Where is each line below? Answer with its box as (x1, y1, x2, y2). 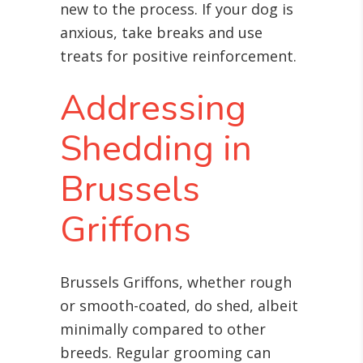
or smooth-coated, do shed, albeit (60, 296, 298, 316)
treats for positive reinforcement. (60, 46, 297, 66)
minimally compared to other (60, 319, 266, 340)
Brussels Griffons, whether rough (60, 272, 292, 293)
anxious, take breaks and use (60, 23, 263, 43)
